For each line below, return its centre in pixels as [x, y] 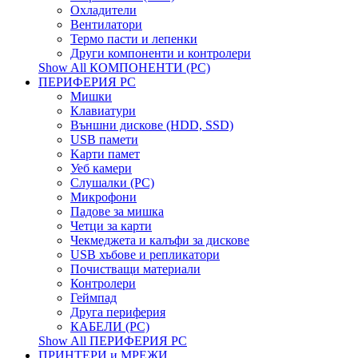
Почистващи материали [135, 269]
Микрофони [103, 197]
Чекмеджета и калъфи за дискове [160, 240]
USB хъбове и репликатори [145, 255]
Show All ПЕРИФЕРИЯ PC [113, 341]
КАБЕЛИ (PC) [110, 326]
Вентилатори [106, 24]
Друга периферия [118, 312]
